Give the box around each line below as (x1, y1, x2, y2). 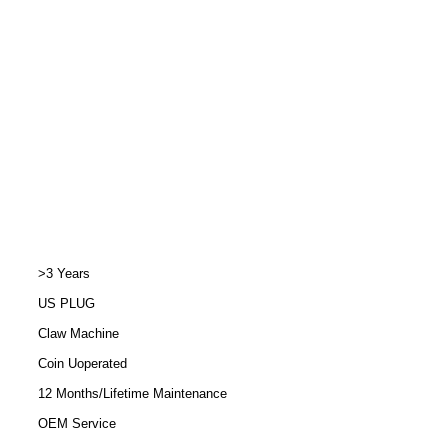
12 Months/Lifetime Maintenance (38, 386, 227, 401)
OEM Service (38, 416, 116, 431)
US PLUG (38, 296, 95, 311)
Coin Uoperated (38, 356, 127, 371)
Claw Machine (38, 326, 119, 341)
